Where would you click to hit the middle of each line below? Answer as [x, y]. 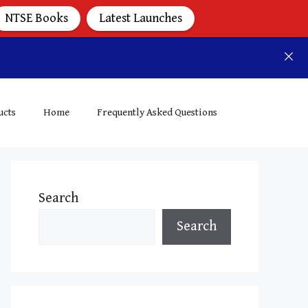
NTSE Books [36, 18]
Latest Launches [141, 18]
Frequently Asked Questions [157, 112]
